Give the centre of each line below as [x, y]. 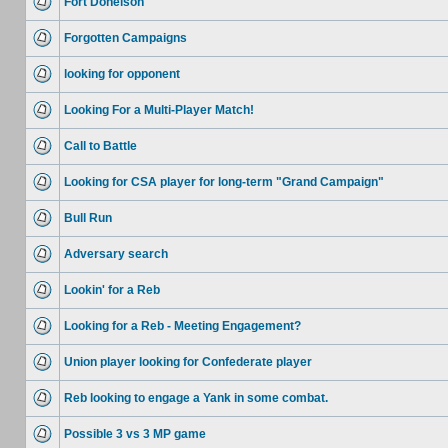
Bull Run [88, 218]
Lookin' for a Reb [112, 290]
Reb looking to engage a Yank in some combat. [196, 398]
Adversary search [116, 254]
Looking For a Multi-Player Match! [159, 110]
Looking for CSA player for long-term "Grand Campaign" [224, 182]
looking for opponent [122, 74]
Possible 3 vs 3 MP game [135, 434]
